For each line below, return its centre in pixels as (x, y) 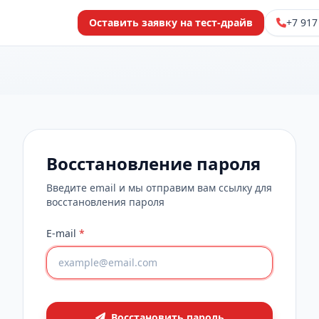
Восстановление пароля (153, 163)
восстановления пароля (105, 202)
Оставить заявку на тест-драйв (171, 22)
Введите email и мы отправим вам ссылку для (159, 188)
